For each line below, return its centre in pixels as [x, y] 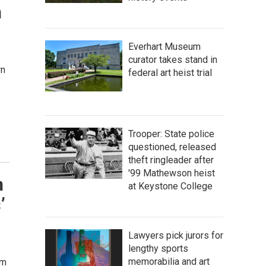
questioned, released [172, 147]
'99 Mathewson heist [172, 173]
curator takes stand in [173, 60]
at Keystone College [170, 186]
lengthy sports [158, 248]
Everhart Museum [164, 47]
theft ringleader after [171, 160]
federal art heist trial [170, 73]
